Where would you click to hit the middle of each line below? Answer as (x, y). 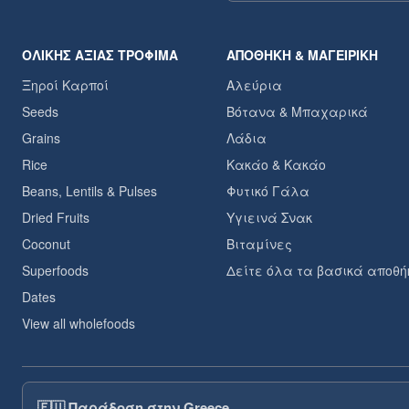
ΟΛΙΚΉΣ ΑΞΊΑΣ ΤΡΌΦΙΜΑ (100, 55)
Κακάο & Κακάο (276, 164)
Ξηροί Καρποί (65, 85)
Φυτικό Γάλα (267, 191)
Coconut (46, 244)
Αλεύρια (254, 85)
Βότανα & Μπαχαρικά (297, 111)
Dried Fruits (56, 217)
